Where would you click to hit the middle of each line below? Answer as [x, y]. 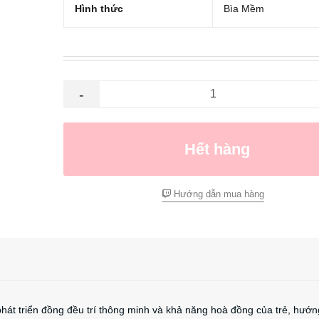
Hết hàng [217, 149]
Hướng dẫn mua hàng [218, 194]
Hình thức [99, 9]
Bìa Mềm [244, 9]
